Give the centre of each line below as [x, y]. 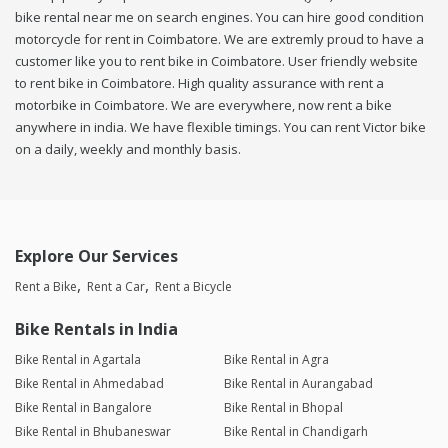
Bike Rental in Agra [276, 360]
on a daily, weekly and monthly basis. [128, 149]
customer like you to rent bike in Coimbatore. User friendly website [216, 61]
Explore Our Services [96, 256]
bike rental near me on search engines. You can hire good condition [219, 17]
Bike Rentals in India [96, 329]
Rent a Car [116, 287]
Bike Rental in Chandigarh [295, 432]
